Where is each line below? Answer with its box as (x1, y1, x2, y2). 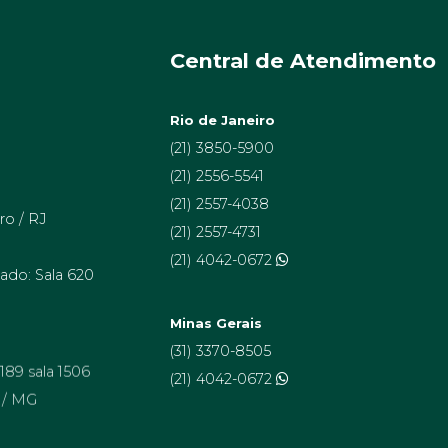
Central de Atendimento (170, 48, 437, 74)
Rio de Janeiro (170, 112, 276, 129)
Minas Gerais (170, 315, 263, 332)
